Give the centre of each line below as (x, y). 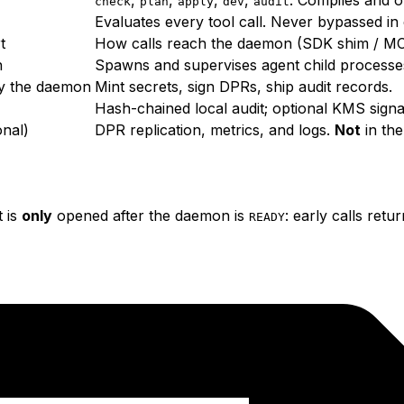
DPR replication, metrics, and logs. (215, 129)
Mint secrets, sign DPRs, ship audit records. (243, 86)
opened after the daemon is (151, 216)
